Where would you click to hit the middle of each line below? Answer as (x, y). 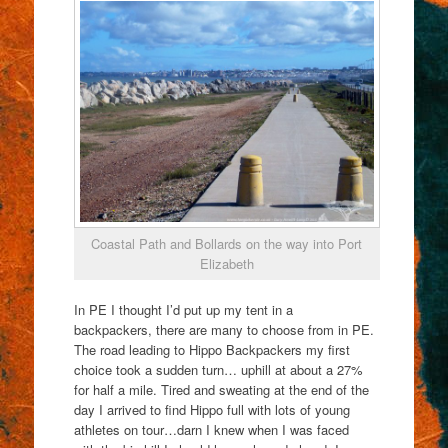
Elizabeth (226, 264)
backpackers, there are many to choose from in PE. (223, 329)
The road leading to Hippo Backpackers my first (211, 349)
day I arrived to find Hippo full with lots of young (211, 409)
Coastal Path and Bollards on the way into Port (227, 244)
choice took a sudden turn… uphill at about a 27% (218, 369)
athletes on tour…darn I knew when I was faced (211, 429)
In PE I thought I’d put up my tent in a (183, 309)
